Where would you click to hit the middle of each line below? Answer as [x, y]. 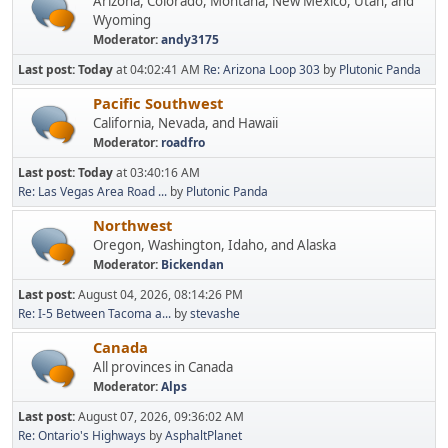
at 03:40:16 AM [156, 173]
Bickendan [192, 265]
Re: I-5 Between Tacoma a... [94, 314]
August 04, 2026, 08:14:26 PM [160, 295]
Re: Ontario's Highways [82, 436]
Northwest [132, 225]
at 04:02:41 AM [158, 70]
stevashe [215, 314]
